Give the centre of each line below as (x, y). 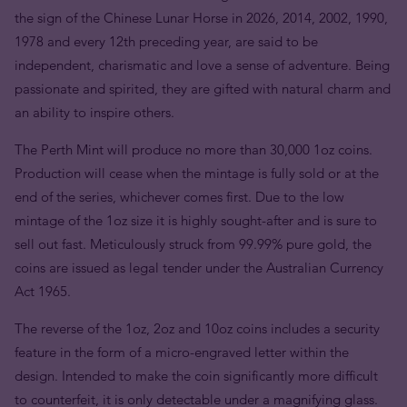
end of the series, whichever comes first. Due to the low (179, 197)
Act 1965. (43, 291)
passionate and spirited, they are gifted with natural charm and (203, 89)
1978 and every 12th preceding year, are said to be (166, 41)
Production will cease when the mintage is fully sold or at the (197, 173)
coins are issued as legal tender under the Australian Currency (199, 268)
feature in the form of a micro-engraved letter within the (182, 352)
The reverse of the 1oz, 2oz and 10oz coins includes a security (197, 328)
